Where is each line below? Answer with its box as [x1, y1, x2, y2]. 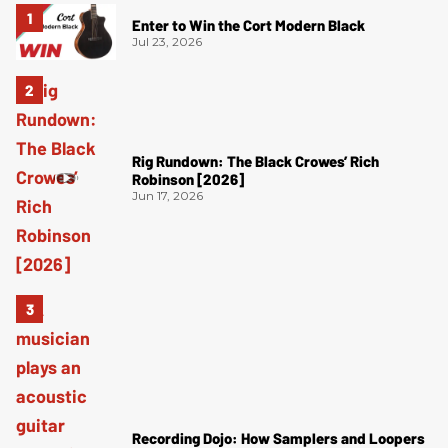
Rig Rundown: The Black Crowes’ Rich [132, 152, 379, 171]
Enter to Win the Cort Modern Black [132, 15, 365, 34]
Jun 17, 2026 [132, 188, 203, 204]
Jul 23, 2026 [132, 33, 202, 49]
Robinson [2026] [132, 170, 244, 189]
